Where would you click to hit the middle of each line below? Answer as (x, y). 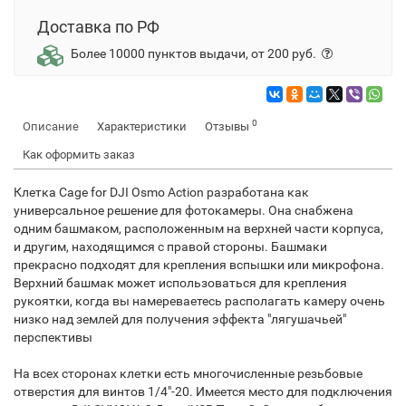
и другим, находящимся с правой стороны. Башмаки (170, 246)
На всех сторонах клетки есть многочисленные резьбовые (188, 373)
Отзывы (228, 126)
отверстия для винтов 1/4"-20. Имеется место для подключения (203, 391)
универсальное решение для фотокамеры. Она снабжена (184, 210)
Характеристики (142, 126)
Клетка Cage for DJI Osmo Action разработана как (161, 192)
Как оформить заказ (79, 155)
